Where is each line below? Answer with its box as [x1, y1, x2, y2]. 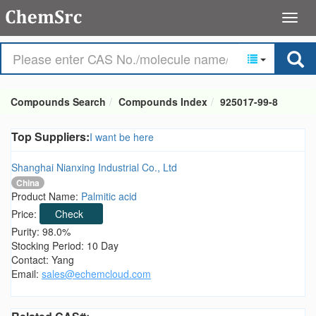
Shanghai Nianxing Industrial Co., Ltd [11, 160, 177, 174]
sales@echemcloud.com [42, 267, 151, 281]
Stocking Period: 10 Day [11, 238, 119, 253]
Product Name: [11, 189, 81, 204]
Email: [11, 267, 42, 281]
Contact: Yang [11, 253, 74, 267]
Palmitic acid [81, 189, 137, 204]
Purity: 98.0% [11, 224, 71, 239]
